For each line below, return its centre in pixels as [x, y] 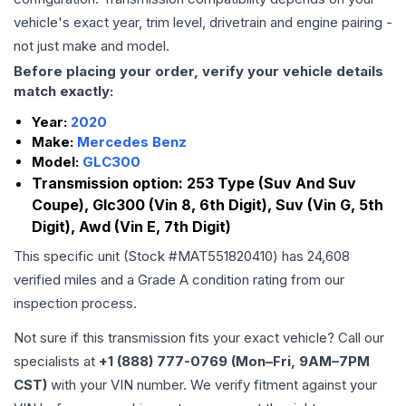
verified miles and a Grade [97, 280]
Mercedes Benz [132, 142]
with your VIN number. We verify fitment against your [212, 385]
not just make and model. [92, 46]
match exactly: [63, 92]
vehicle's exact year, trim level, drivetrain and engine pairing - [203, 23]
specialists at [56, 362]
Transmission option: [109, 184]
